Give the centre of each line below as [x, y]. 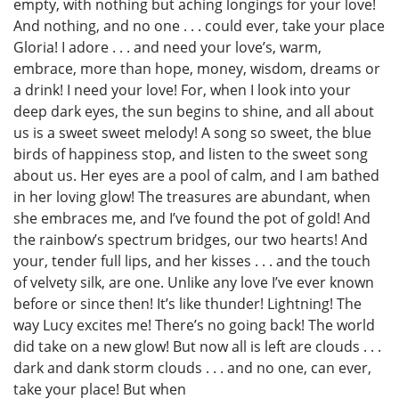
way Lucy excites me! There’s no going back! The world [194, 326]
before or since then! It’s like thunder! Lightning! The [187, 304]
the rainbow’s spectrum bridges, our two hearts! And [191, 240]
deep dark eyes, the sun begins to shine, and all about [194, 112]
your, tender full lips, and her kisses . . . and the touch [192, 261]
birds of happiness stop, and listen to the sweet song [191, 155]
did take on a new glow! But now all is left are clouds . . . [197, 347]
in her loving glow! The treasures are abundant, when [192, 197]
